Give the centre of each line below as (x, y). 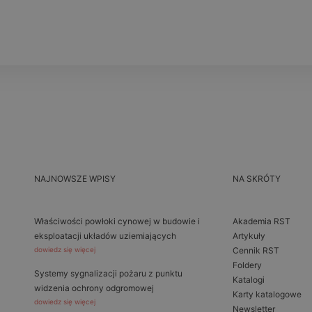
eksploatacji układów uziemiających (105, 236)
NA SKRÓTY (257, 179)
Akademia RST (262, 221)
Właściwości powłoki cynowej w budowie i (117, 221)
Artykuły (249, 236)
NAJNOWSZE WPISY (75, 179)
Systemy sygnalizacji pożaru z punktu (108, 274)
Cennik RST (256, 251)
